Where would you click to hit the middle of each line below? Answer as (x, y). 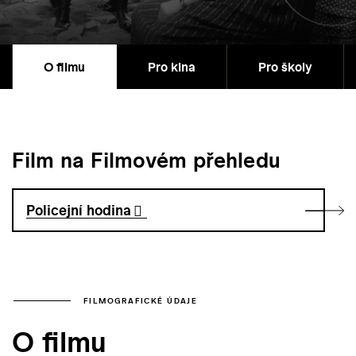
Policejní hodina (79, 211)
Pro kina (172, 67)
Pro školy (285, 67)
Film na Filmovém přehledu (146, 161)
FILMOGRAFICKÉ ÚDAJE (141, 300)
